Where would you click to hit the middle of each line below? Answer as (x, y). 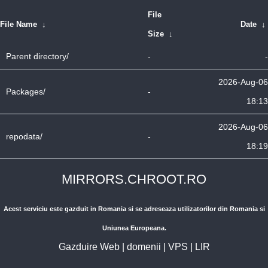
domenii (144, 247)
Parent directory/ (37, 56)
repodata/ (24, 136)
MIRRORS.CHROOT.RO (134, 179)
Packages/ (26, 92)
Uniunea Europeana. (134, 228)
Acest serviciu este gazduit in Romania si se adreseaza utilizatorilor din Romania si (134, 209)
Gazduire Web (89, 247)
